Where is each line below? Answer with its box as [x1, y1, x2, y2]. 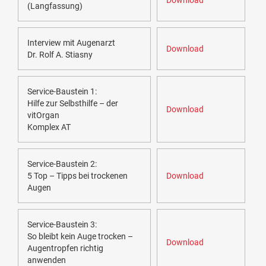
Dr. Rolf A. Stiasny [27, 50, 93, 60]
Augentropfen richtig [27, 243, 103, 254]
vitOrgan [27, 110, 59, 121]
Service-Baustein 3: [27, 220, 97, 230]
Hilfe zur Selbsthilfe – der [27, 99, 118, 109]
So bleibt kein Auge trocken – [27, 232, 133, 242]
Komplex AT [27, 122, 71, 132]
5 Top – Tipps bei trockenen [27, 171, 128, 181]
